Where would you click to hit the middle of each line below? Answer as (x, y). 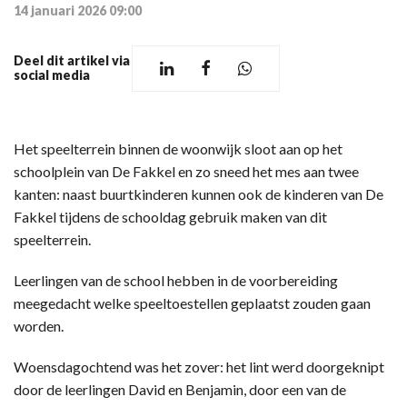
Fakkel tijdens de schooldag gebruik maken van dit (170, 216)
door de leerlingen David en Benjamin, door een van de (180, 389)
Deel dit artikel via (72, 60)
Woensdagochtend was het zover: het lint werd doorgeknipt (199, 366)
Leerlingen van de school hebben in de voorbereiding (176, 280)
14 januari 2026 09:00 (78, 10)
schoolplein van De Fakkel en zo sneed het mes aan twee (186, 171)
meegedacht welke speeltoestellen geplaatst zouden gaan (192, 303)
